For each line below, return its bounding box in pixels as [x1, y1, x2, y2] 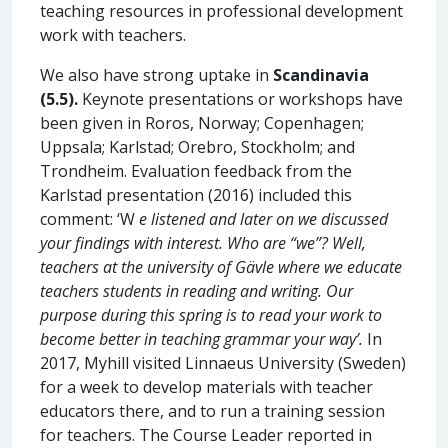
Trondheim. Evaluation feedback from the [40, 159, 352, 182]
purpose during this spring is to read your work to [40, 303, 382, 326]
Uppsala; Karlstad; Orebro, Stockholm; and [40, 135, 355, 158]
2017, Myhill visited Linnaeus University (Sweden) [40, 351, 406, 374]
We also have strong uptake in [40, 63, 273, 86]
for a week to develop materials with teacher [40, 375, 373, 398]
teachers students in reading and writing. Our [40, 279, 353, 302]
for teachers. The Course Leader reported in [40, 423, 372, 446]
